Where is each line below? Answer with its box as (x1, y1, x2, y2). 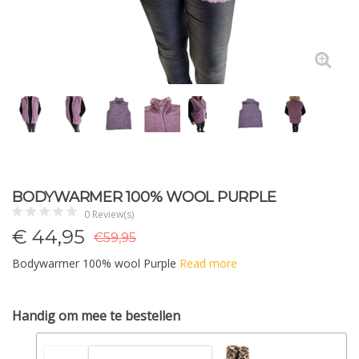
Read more (179, 256, 237, 271)
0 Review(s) (84, 208, 134, 221)
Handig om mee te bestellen (12, 307, 180, 325)
